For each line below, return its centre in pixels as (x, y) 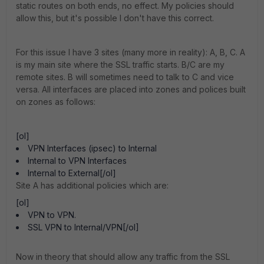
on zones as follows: (56, 102)
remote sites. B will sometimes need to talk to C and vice (125, 77)
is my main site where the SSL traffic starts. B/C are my (120, 65)
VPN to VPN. (52, 215)
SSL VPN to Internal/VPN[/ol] (83, 227)
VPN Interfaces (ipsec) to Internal (92, 148)
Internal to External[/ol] (72, 173)
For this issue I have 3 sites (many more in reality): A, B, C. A (131, 52)
